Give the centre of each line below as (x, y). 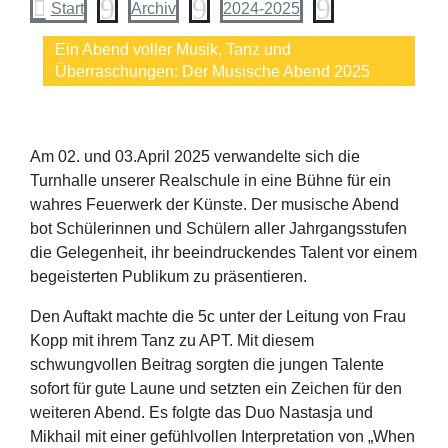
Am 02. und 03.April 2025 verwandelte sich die (194, 157)
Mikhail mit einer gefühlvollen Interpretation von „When (222, 437)
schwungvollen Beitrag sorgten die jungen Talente (206, 365)
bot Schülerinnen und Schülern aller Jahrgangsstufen (218, 229)
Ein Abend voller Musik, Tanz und (172, 50)
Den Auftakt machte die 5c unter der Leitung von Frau (217, 317)
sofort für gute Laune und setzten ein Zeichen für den (215, 389)
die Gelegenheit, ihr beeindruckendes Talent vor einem (223, 253)
